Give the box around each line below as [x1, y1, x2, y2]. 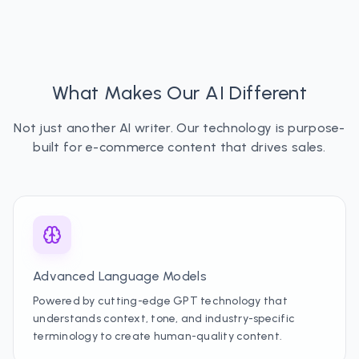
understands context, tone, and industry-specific [33, 312, 296, 325]
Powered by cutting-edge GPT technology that [33, 294, 288, 308]
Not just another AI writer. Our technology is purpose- [14, 120, 345, 135]
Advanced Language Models [33, 268, 207, 284]
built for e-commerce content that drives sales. [33, 139, 326, 155]
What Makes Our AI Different [51, 81, 308, 104]
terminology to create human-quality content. [33, 329, 283, 343]
